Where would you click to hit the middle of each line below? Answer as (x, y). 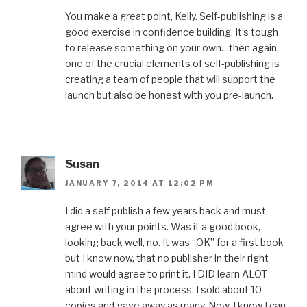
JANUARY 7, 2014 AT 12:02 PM (140, 183)
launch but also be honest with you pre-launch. (169, 95)
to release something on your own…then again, (172, 47)
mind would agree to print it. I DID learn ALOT (166, 274)
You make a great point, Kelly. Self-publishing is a (174, 16)
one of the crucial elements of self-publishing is (172, 63)
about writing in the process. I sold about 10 (163, 290)
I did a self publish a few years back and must (165, 211)
